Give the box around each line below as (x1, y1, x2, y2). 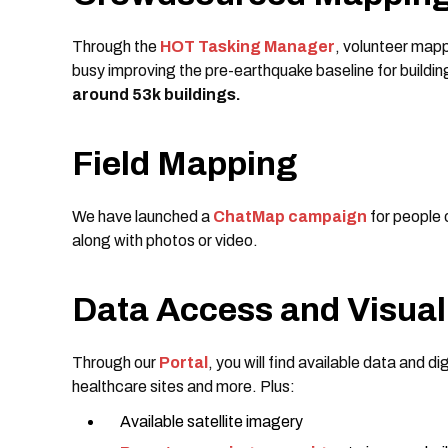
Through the (72, 38, 160, 55)
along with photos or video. (72, 232, 258, 249)
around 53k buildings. (72, 86, 241, 103)
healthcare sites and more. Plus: (72, 378, 295, 395)
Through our (72, 354, 159, 371)
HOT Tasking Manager (160, 38, 335, 55)
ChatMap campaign (213, 208, 367, 225)
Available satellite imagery (120, 413, 303, 431)
